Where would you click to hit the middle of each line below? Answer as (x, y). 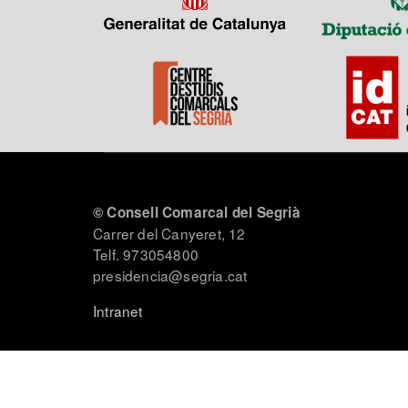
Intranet (118, 310)
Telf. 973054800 (146, 254)
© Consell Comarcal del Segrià (197, 212)
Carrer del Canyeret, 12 (169, 233)
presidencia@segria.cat (170, 275)
